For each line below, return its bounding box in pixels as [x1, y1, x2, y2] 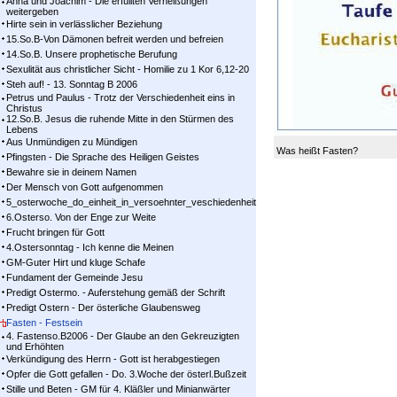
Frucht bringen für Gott [6, 227, 105, 237]
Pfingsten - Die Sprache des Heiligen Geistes [6, 152, 199, 162]
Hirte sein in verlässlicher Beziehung [6, 19, 162, 29]
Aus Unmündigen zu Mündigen [6, 136, 137, 147]
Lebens [6, 124, 38, 135]
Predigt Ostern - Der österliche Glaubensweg [6, 302, 200, 313]
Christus [6, 103, 43, 113]
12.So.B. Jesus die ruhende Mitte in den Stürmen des [6, 113, 234, 124]
